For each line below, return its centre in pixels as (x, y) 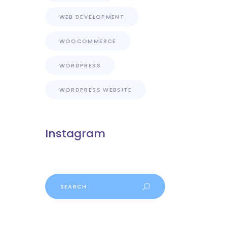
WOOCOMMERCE (88, 41)
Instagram (75, 134)
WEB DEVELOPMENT (92, 17)
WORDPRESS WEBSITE (95, 90)
